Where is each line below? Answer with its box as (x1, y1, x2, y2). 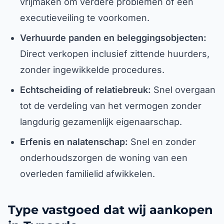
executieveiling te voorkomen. (20, 12, 149, 23)
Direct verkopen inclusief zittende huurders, (20, 48, 209, 59)
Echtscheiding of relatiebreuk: (20, 84, 151, 95)
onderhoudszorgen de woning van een (20, 152, 187, 163)
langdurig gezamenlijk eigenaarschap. (20, 116, 182, 127)
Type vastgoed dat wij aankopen (8, 202, 213, 217)
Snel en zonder (128, 136, 196, 147)
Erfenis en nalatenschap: (20, 136, 128, 147)
